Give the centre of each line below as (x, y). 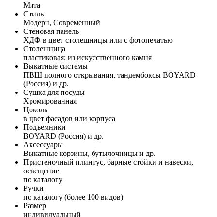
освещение (41, 170)
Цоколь (35, 109)
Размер (35, 205)
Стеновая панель (51, 31)
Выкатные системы (55, 66)
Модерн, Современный (62, 22)
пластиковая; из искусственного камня (87, 57)
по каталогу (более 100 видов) (73, 197)
